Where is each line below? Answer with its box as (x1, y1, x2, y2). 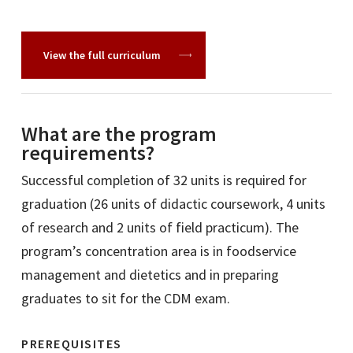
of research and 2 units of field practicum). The (21, 218, 299, 237)
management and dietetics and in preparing (21, 266, 280, 284)
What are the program (21, 121, 217, 147)
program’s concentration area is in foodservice (21, 242, 297, 261)
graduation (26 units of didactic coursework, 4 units (21, 195, 326, 214)
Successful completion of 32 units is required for (21, 171, 307, 190)
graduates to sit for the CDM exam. (21, 289, 231, 308)
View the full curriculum (43, 48, 161, 63)
